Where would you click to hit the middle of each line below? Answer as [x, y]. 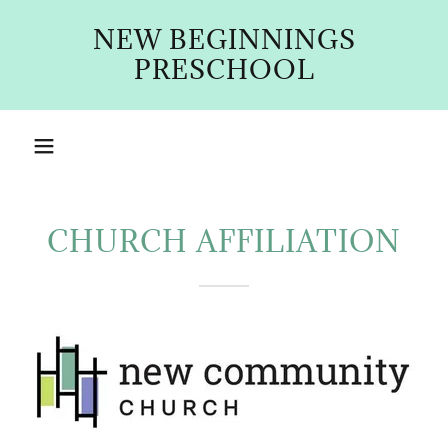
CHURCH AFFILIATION [224, 241]
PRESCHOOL [224, 69]
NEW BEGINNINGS [224, 39]
